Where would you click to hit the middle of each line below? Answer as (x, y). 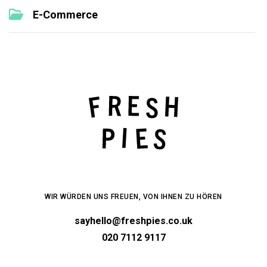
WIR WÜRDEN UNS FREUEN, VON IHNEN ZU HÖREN (133, 197)
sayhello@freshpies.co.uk (133, 221)
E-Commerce (66, 15)
